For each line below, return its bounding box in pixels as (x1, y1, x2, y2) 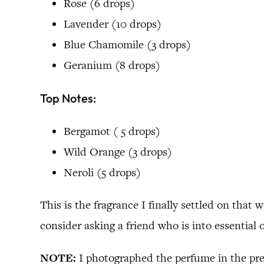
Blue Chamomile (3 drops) (64, 37, 191, 52)
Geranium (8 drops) (64, 57, 160, 72)
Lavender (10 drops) (64, 16, 161, 31)
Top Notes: (40, 90, 96, 105)
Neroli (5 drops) (64, 165, 141, 180)
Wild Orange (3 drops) (64, 144, 172, 160)
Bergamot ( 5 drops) (64, 124, 160, 139)
